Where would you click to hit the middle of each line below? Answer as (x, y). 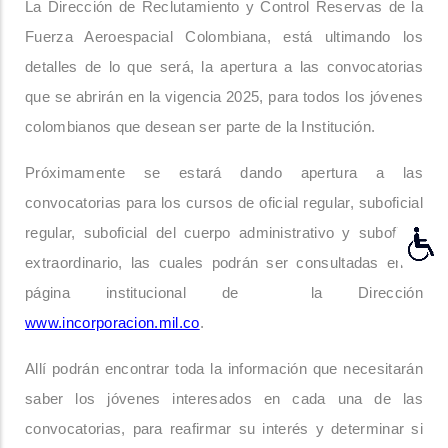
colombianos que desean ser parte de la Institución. (200, 127)
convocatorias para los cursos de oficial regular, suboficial (224, 203)
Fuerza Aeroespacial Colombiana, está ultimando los (224, 37)
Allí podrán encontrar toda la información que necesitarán (224, 369)
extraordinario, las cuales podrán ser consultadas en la (224, 263)
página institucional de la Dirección (224, 293)
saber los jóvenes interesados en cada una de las (224, 399)
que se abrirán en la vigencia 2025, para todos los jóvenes (224, 97)
